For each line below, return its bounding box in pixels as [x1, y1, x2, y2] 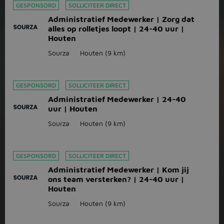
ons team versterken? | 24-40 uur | [48, 174, 184, 183]
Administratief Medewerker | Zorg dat [48, 14, 194, 23]
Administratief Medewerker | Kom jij [48, 165, 189, 174]
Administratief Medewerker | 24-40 [48, 94, 186, 103]
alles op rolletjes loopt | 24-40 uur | [48, 24, 184, 33]
